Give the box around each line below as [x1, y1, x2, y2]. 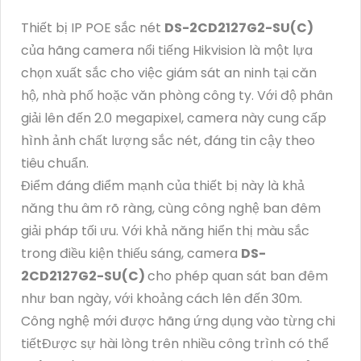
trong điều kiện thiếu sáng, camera [21, 243, 241, 263]
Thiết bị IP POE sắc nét [21, 18, 164, 37]
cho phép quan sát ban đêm [147, 266, 328, 285]
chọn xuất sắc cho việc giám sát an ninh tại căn [21, 63, 317, 82]
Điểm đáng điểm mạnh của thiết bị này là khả [21, 176, 305, 195]
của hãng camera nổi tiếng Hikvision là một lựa [21, 40, 313, 60]
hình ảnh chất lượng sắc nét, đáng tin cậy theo [21, 131, 315, 150]
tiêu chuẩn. [21, 153, 89, 172]
